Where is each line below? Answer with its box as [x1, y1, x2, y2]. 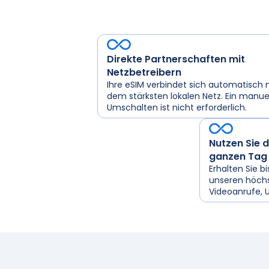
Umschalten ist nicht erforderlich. [107, 101, 247, 114]
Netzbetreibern [107, 65, 181, 80]
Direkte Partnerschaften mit [107, 52, 245, 67]
